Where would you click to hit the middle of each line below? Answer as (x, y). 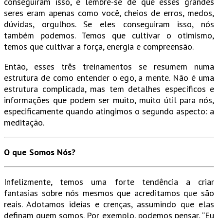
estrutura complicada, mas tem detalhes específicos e (109, 89)
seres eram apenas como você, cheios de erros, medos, (109, 13)
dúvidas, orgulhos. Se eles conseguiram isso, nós (109, 24)
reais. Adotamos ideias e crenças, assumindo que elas (109, 204)
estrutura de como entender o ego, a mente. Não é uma (109, 78)
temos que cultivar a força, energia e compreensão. (99, 47)
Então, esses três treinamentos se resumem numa (109, 67)
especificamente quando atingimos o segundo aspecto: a (109, 111)
